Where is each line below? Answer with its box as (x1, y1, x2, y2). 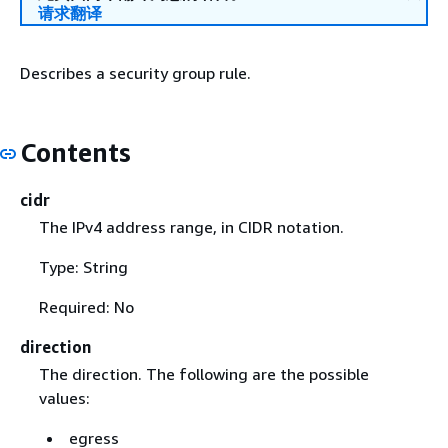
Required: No (38, 296, 134, 317)
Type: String (38, 256, 128, 277)
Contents (20, 137, 131, 168)
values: (38, 387, 90, 408)
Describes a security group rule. (20, 63, 251, 83)
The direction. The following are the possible (38, 363, 369, 384)
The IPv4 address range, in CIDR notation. (38, 216, 344, 237)
